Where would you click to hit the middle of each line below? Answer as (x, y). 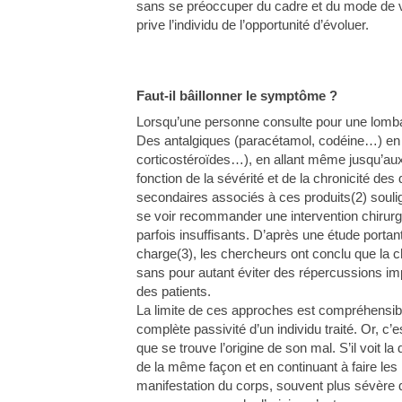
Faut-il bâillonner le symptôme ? (237, 95)
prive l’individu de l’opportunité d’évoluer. (253, 24)
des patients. (174, 291)
